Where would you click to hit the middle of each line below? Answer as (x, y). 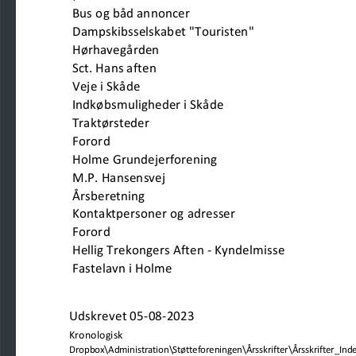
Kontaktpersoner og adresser (154, 214)
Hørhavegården (152, 50)
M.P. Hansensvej (161, 178)
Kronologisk (96, 335)
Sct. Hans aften (114, 68)
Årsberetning (192, 196)
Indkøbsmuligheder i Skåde (187, 104)
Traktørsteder (111, 123)
